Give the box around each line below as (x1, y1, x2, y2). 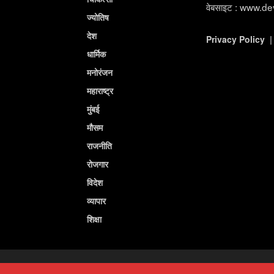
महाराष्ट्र (86, 84, 113, 97)
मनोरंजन (86, 66, 113, 79)
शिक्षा (86, 213, 102, 226)
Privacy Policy (206, 33, 265, 46)
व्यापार (86, 194, 106, 207)
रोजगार (86, 158, 108, 171)
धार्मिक (86, 48, 106, 61)
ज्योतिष (86, 11, 109, 24)
